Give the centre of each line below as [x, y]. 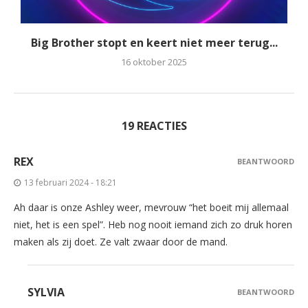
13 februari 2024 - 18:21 [70, 183]
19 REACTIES [154, 126]
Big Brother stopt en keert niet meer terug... [154, 43]
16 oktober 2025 [154, 62]
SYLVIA [46, 293]
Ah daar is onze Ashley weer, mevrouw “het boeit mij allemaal [151, 208]
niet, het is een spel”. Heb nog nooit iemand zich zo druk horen [153, 225]
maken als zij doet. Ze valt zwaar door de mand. [121, 242]
